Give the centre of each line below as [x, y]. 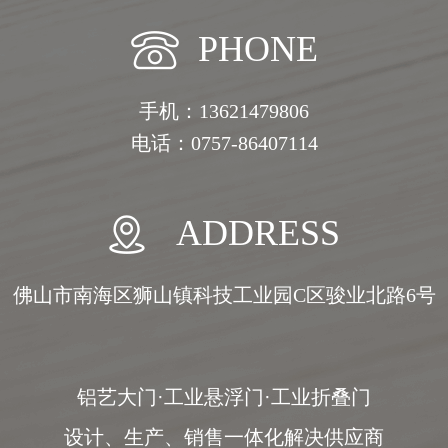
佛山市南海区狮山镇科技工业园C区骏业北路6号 [224, 295]
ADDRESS [257, 233]
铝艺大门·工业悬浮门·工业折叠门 [224, 397]
